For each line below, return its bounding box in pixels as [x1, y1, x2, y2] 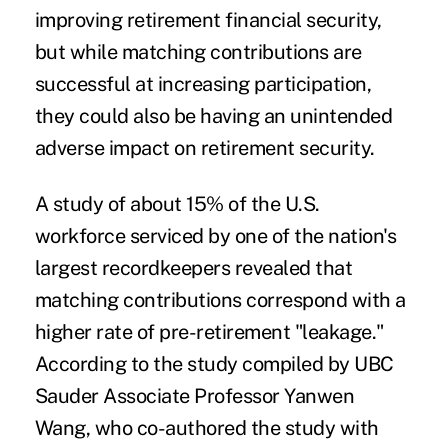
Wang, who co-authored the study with [34, 416, 379, 441]
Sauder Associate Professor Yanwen [34, 384, 355, 409]
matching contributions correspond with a [34, 288, 406, 313]
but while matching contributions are [34, 40, 362, 65]
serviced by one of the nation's [125, 224, 397, 249]
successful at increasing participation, [34, 72, 372, 97]
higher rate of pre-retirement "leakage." [34, 320, 385, 345]
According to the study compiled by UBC [34, 352, 394, 377]
